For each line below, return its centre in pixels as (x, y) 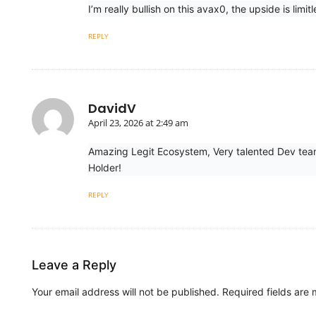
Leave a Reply (74, 265)
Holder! (105, 167)
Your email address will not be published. (126, 291)
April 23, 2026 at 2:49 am (138, 122)
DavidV (112, 108)
